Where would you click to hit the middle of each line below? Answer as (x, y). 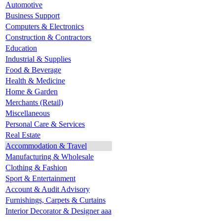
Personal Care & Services (45, 124)
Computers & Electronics (45, 26)
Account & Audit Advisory (48, 189)
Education (21, 48)
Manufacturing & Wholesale (50, 156)
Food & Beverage (33, 70)
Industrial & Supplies (38, 59)
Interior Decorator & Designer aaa (58, 211)
